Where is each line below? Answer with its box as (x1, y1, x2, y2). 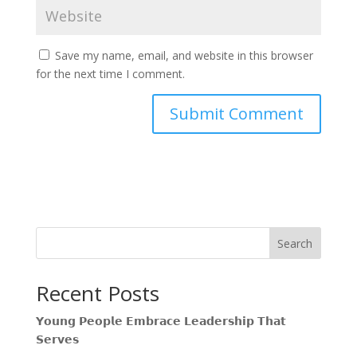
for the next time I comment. (35, 66, 185, 82)
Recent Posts (35, 279, 159, 308)
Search (277, 236, 313, 252)
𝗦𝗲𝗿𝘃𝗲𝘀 (35, 331, 79, 347)
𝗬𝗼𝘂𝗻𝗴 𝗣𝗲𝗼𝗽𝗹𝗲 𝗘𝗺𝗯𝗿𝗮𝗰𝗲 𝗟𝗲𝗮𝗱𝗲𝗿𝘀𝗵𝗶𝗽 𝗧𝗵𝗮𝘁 (35, 313, 286, 329)
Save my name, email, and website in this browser (54, 48, 313, 64)
